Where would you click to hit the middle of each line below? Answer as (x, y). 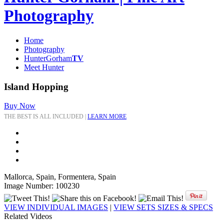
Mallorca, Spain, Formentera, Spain (60, 177)
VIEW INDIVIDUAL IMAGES (56, 207)
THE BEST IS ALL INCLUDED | (46, 117)
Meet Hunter (44, 67)
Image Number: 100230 (42, 186)
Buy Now (20, 106)
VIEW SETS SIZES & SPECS (163, 207)
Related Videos (28, 216)
